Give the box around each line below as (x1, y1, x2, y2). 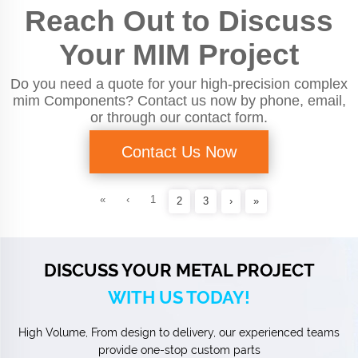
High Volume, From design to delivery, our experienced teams (18, 325, 340, 339)
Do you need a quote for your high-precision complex (10, 75, 348, 92)
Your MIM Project (59, 38, 299, 71)
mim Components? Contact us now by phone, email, (12, 92, 346, 109)
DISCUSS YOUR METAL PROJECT (43, 259, 315, 280)
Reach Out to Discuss (25, 4, 333, 38)
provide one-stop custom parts (97, 343, 261, 356)
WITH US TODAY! (108, 286, 250, 308)
